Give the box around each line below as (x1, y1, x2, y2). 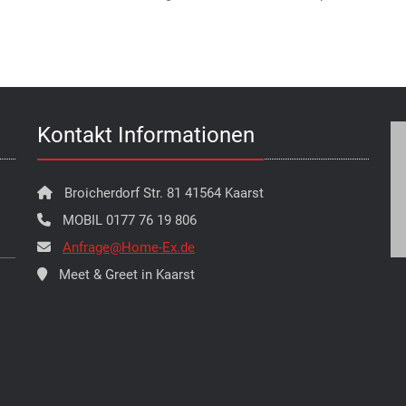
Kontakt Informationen (37, 121, 255, 148)
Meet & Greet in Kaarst (55, 266, 195, 283)
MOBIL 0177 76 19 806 (59, 211, 197, 228)
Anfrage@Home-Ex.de (63, 238, 195, 256)
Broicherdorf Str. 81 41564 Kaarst (61, 184, 264, 201)
